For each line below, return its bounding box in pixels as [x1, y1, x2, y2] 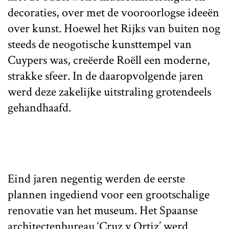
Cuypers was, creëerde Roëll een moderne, [8, 52, 210, 68]
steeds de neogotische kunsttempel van [8, 36, 192, 52]
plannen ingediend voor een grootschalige [8, 186, 210, 202]
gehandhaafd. [8, 99, 71, 116]
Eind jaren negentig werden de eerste [8, 170, 185, 187]
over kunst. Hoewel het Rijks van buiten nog [8, 20, 220, 36]
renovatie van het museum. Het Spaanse [8, 202, 198, 218]
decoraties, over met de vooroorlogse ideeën [8, 4, 219, 20]
